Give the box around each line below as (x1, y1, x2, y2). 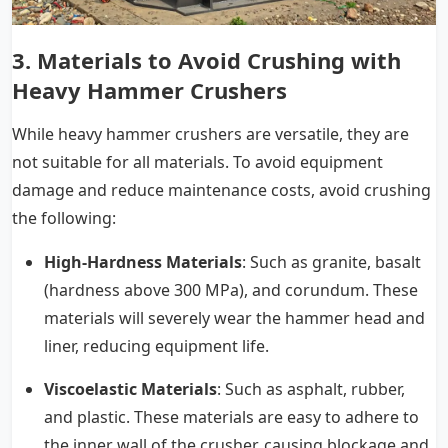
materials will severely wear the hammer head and (44, 306, 425, 329)
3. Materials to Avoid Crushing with (12, 44, 401, 75)
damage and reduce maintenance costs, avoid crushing (12, 178, 431, 201)
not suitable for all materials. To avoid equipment (12, 150, 383, 173)
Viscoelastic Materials (44, 377, 217, 400)
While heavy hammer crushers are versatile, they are (12, 122, 409, 145)
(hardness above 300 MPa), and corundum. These (44, 278, 418, 301)
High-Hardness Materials (44, 250, 242, 273)
